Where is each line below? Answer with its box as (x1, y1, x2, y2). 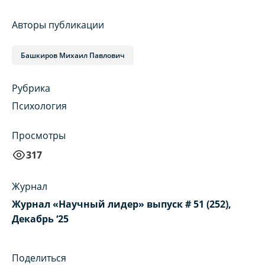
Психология (12, 99, 67, 113)
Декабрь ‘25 (12, 212, 69, 226)
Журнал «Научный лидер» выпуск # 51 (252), (12, 198, 231, 211)
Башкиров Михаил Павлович (21, 50, 125, 61)
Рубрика (12, 82, 50, 95)
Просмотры (12, 129, 66, 143)
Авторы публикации (12, 18, 104, 32)
